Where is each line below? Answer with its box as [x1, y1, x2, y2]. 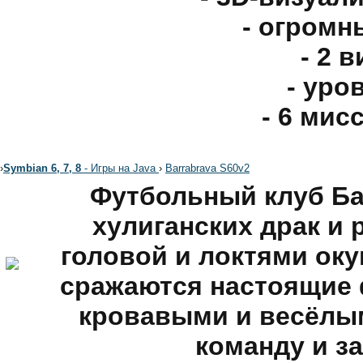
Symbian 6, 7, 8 [3, 162, 81, 174]
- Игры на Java [81, 162, 159, 174]
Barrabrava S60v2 [165, 162, 250, 174]
